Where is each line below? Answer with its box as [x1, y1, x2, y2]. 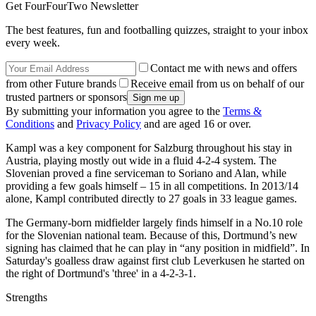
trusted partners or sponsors [6, 90, 127, 103]
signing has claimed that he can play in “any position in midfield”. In [6, 241, 310, 254]
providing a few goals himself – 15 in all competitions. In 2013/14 [6, 179, 298, 192]
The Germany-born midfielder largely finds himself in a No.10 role [6, 216, 303, 229]
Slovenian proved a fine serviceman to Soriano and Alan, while [6, 166, 286, 179]
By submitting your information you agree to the [6, 104, 223, 117]
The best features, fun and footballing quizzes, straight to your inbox [6, 23, 308, 36]
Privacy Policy [76, 117, 141, 130]
